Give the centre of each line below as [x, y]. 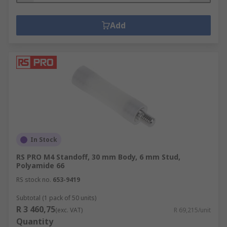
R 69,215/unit [192, 210]
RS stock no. [34, 180]
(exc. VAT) [69, 210]
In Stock [44, 140]
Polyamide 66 [40, 165]
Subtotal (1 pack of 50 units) [56, 198]
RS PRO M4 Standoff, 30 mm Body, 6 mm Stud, [98, 157]
